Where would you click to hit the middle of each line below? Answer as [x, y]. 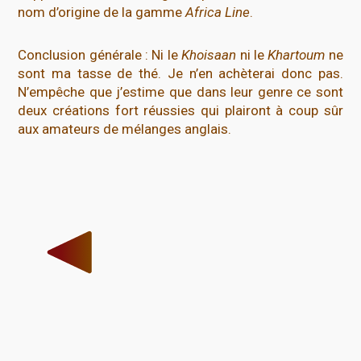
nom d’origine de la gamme [102, 12]
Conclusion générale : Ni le [100, 54]
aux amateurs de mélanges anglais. [125, 129]
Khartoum [297, 54]
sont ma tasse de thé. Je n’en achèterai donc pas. [180, 73]
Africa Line [218, 12]
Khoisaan [209, 54]
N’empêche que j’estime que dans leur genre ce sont [180, 91]
